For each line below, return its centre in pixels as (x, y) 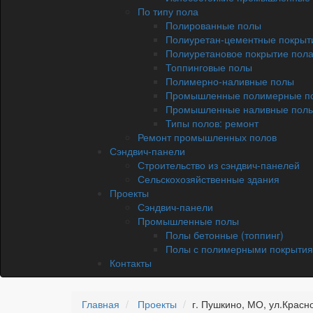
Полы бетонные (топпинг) (225, 234)
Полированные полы (213, 25)
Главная (101, 304)
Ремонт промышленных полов (207, 137)
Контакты (131, 262)
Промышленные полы (188, 220)
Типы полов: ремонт (212, 123)
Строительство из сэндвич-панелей (219, 165)
